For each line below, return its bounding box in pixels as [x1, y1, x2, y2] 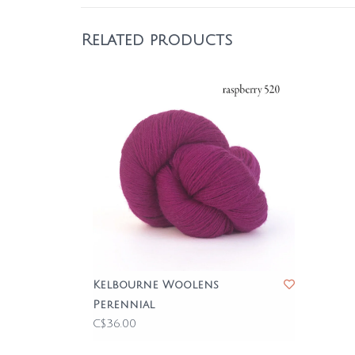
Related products [81, 32, 232, 49]
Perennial [93, 299, 155, 311]
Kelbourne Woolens [93, 279, 219, 291]
